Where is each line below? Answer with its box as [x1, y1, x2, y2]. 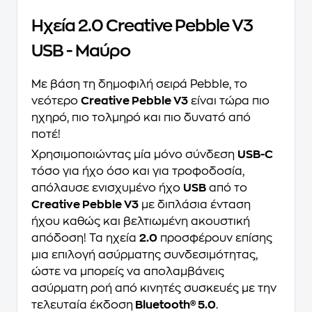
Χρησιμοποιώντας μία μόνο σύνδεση [31, 149, 237, 160]
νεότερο [31, 95, 81, 107]
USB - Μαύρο [31, 42, 130, 59]
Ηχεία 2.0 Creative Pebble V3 [31, 17, 253, 34]
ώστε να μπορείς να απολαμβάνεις [31, 266, 224, 277]
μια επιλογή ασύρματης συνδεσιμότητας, [31, 249, 258, 260]
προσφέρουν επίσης [157, 233, 272, 244]
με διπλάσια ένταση [139, 199, 251, 210]
